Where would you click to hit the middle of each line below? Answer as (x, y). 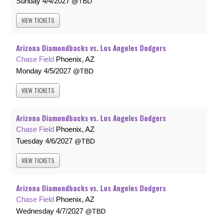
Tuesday (30, 141)
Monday (29, 71)
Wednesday (35, 211)
